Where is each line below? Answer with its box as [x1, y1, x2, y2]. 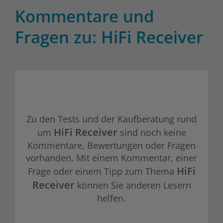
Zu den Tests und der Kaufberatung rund [26, 112, 197, 125]
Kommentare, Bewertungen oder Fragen [27, 139, 196, 151]
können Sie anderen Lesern [74, 179, 191, 191]
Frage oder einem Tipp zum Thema [27, 165, 177, 177]
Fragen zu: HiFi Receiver [15, 26, 203, 49]
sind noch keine [117, 126, 186, 138]
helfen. [97, 192, 126, 204]
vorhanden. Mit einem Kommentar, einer [26, 151, 197, 164]
